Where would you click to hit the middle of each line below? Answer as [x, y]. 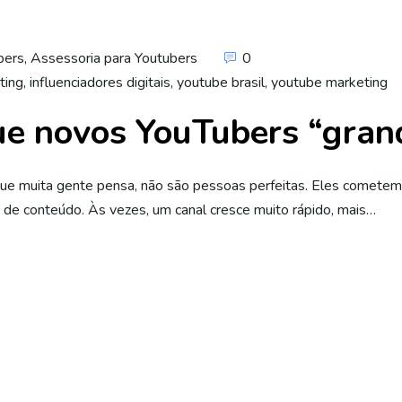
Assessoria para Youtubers [114, 58]
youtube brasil [221, 83]
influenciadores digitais [100, 83]
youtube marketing [329, 83]
